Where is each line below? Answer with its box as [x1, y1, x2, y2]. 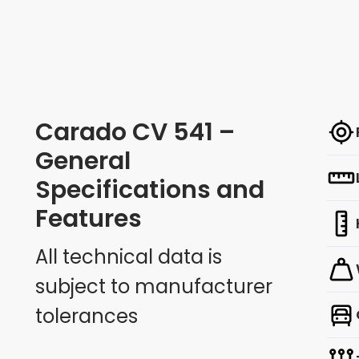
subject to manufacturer [35, 272, 272, 300]
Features [35, 201, 142, 236]
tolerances [35, 302, 138, 329]
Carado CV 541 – [35, 115, 235, 149]
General [35, 143, 131, 178]
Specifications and [35, 172, 264, 207]
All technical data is [35, 243, 222, 270]
